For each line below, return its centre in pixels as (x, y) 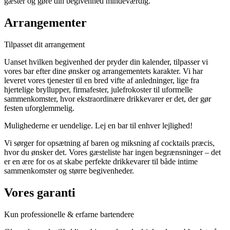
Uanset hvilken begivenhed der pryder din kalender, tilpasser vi (106, 62)
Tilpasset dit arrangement (44, 45)
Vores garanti (40, 193)
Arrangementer (45, 23)
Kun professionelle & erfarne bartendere (69, 214)
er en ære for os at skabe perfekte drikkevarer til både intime (101, 162)
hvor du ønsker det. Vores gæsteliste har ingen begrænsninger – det (112, 152)
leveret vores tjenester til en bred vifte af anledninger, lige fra (102, 81)
